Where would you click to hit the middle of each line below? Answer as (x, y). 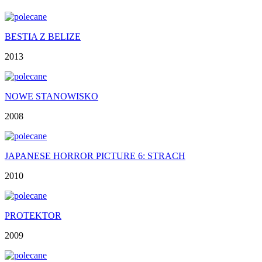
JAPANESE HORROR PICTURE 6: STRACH (95, 156)
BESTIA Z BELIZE (43, 36)
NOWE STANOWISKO (51, 96)
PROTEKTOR (33, 215)
